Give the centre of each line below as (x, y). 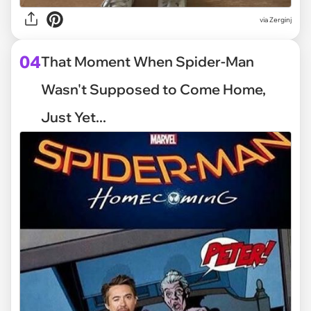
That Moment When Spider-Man (148, 62)
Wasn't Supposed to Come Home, (153, 90)
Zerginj (280, 19)
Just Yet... (74, 117)
